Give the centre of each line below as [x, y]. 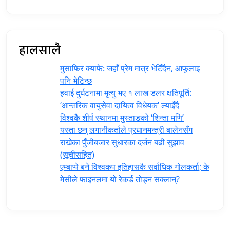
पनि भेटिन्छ [76, 80]
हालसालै [40, 50]
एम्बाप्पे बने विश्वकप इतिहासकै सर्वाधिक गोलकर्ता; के [135, 167]
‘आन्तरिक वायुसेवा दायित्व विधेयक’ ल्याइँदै [120, 105]
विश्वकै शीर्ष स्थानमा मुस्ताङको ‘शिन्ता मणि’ [122, 117]
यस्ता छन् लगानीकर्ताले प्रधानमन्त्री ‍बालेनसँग [126, 130]
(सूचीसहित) [77, 154]
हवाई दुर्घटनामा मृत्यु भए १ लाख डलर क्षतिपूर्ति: [126, 93]
